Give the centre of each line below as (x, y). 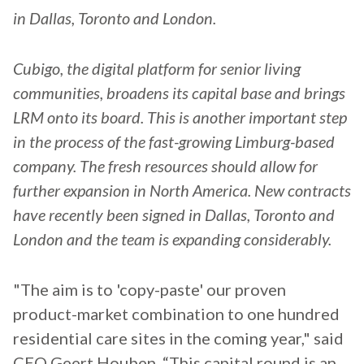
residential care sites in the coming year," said (178, 338)
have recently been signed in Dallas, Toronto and (174, 215)
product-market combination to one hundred (176, 314)
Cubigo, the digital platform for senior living (157, 69)
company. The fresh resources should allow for (165, 166)
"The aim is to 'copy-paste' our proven (149, 290)
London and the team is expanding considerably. (172, 239)
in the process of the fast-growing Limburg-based (174, 142)
